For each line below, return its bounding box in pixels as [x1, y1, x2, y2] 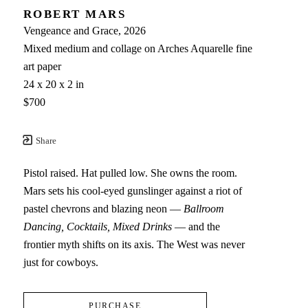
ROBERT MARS [23, 8, 126, 21]
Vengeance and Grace [23, 25, 118, 37]
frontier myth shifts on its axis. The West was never [23, 239, 245, 251]
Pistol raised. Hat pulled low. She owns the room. [23, 167, 237, 179]
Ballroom [183, 203, 224, 215]
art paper [23, 60, 61, 73]
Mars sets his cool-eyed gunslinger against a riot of [23, 185, 242, 197]
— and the [171, 221, 220, 233]
